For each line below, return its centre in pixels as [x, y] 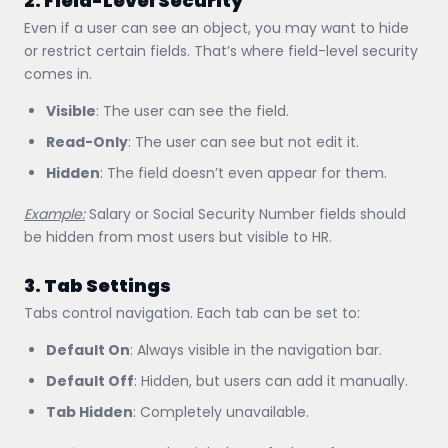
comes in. [58, 73]
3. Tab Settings [97, 285]
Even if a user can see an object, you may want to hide [216, 27]
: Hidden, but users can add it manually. [271, 380]
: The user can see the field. [192, 110]
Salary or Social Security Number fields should [245, 213]
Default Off [90, 380]
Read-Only [87, 141]
